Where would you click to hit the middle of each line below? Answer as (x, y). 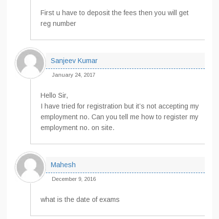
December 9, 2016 (74, 179)
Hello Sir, (54, 95)
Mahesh (63, 165)
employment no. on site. (77, 128)
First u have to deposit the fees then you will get (115, 13)
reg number (58, 23)
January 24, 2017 (74, 75)
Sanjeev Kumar (74, 61)
